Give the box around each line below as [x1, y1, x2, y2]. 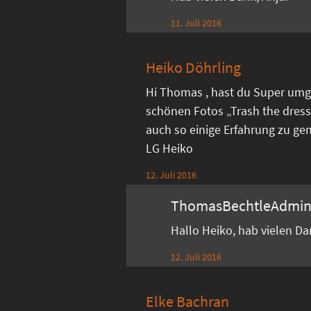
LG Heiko [146, 140, 194, 156]
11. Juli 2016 [171, 16, 222, 29]
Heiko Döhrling [146, 57, 242, 77]
